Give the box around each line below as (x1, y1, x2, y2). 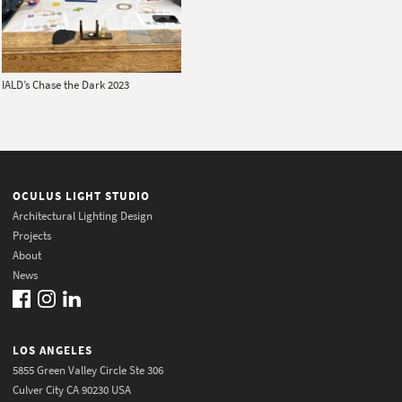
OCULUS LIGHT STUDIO (13, 188, 150, 204)
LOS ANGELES (13, 342, 92, 358)
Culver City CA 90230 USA (13, 381, 131, 398)
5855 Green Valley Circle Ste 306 (13, 362, 163, 378)
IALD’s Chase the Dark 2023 (2, 77, 130, 93)
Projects (13, 227, 51, 243)
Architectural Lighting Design (13, 207, 153, 223)
